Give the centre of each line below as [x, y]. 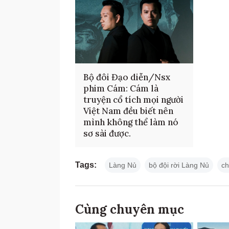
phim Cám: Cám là [121, 88]
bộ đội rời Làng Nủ [179, 165]
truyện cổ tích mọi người [133, 99]
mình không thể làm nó [131, 122]
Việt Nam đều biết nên [128, 111]
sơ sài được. [107, 133]
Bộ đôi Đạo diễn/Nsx [127, 77]
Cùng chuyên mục [130, 209]
